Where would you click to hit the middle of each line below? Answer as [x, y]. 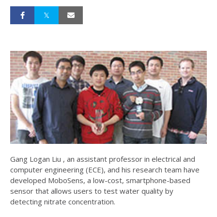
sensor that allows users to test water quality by [92, 191]
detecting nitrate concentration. [63, 202]
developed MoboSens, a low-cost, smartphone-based [100, 180]
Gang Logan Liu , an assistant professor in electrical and [103, 159]
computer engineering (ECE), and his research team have [105, 170]
